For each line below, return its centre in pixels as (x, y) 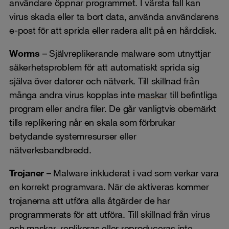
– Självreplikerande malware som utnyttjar (126, 53)
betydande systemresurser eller (73, 136)
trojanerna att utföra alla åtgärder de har (90, 200)
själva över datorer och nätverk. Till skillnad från (104, 81)
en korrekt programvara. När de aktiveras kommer (109, 186)
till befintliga (192, 94)
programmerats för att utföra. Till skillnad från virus (110, 214)
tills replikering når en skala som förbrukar (92, 122)
